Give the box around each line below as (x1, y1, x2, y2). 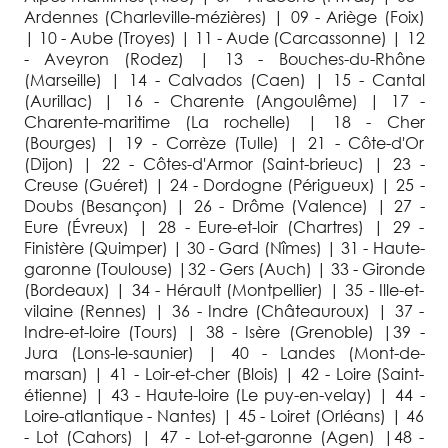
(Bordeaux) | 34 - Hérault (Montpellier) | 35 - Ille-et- (23, 278, 425, 300)
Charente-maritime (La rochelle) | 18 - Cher (23, 110, 425, 132)
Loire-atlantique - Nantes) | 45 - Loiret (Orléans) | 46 (23, 404, 425, 426)
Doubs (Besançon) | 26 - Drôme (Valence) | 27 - (23, 194, 425, 216)
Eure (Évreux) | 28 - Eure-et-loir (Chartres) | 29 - (23, 215, 425, 237)
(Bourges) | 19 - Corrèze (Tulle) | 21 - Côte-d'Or (23, 131, 425, 153)
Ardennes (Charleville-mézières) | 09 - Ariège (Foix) (23, 5, 425, 27)
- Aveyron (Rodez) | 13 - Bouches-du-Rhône (23, 47, 425, 69)
